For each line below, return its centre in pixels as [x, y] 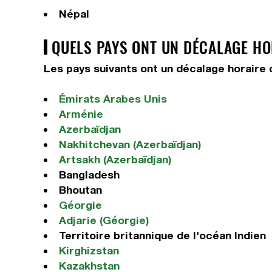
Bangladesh [89, 175]
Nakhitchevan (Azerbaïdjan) [130, 144]
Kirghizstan [89, 250]
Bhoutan [80, 190]
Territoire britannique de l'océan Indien [162, 235]
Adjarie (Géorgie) [104, 220]
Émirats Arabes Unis [113, 99]
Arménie [81, 114]
